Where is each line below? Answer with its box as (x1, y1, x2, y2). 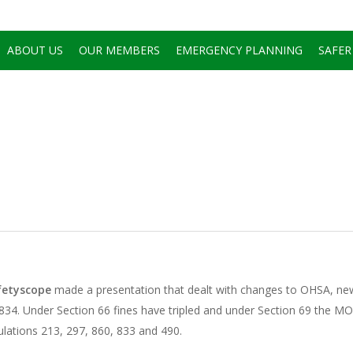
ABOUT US (7, 43, 63, 58)
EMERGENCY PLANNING (176, 43, 303, 58)
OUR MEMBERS (79, 43, 160, 58)
